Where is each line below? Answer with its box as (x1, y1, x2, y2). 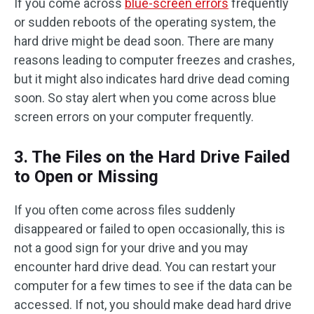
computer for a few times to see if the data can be (14, 278, 292, 293)
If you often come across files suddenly (14, 203, 235, 217)
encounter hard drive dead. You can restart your (14, 259, 276, 274)
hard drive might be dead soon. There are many (14, 34, 274, 48)
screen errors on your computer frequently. (14, 109, 254, 124)
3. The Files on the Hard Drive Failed (14, 147, 290, 167)
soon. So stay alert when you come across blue (14, 90, 276, 105)
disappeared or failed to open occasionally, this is (14, 221, 285, 236)
